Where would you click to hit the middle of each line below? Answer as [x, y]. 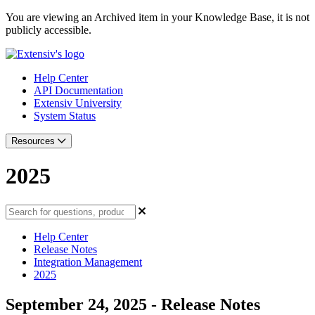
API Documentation [78, 90]
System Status [65, 116]
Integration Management [88, 262]
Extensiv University [78, 103]
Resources [34, 141]
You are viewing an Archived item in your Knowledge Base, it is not [157, 17]
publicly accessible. [49, 30]
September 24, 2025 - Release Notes [133, 304]
